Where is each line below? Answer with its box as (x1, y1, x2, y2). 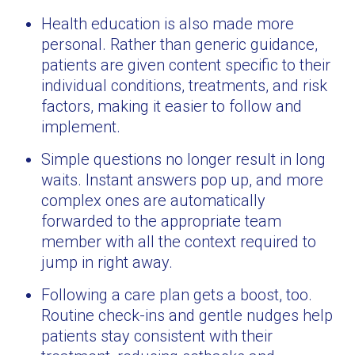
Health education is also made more (41, 14, 295, 33)
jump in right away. (41, 253, 174, 272)
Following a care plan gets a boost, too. (41, 285, 313, 304)
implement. (41, 117, 121, 136)
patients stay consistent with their (41, 326, 273, 345)
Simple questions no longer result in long (41, 150, 326, 169)
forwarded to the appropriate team (41, 212, 282, 231)
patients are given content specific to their (41, 55, 331, 74)
